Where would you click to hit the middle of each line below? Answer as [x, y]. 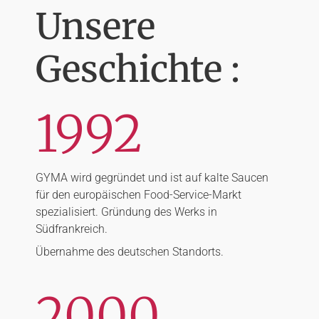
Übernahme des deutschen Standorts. [130, 251]
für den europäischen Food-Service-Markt [138, 194]
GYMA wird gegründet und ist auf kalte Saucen [152, 177]
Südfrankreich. [72, 229]
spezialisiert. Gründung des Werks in [126, 211]
